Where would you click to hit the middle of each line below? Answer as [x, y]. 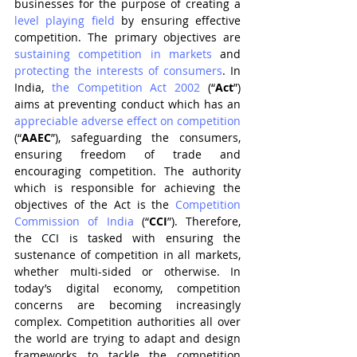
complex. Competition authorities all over [127, 322]
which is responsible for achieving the [127, 188]
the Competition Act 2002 [126, 87]
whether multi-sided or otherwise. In [127, 271]
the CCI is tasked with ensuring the [127, 238]
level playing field [65, 20]
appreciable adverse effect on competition [127, 121]
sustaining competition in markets [113, 54]
